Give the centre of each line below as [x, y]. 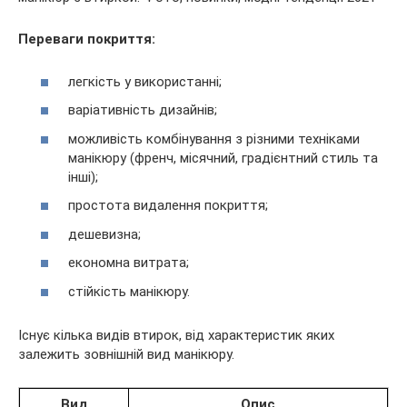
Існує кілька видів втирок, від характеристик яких [176, 335]
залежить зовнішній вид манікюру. [126, 354]
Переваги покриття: [87, 40]
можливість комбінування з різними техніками [214, 139]
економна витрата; [129, 263]
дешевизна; [104, 234]
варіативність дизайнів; [143, 110]
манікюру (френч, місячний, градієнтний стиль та [223, 158]
